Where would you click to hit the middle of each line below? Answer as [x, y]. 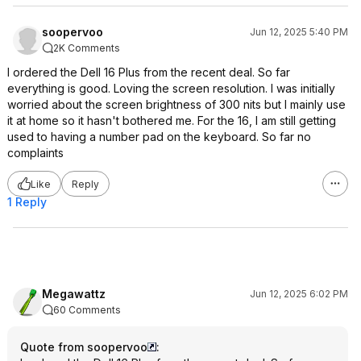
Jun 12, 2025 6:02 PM [299, 294]
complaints [35, 153]
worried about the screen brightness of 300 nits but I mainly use [176, 104]
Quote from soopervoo [84, 347]
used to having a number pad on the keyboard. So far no [159, 137]
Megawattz [74, 294]
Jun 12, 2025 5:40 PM [299, 32]
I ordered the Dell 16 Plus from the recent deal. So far [149, 72]
